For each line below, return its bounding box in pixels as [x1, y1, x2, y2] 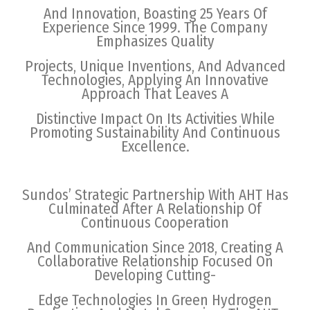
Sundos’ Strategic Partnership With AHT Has [21, 185, 289, 204]
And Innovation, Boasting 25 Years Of [43, 4, 267, 23]
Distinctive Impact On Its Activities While [35, 109, 275, 128]
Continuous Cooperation [81, 213, 229, 232]
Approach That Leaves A [82, 84, 228, 103]
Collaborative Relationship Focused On [37, 252, 273, 271]
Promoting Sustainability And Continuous [30, 123, 280, 142]
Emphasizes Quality [95, 32, 215, 51]
